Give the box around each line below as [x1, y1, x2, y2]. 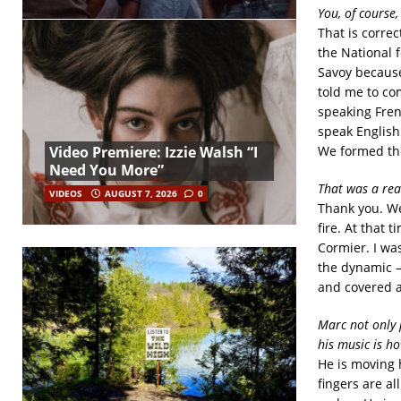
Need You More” [49, 159, 164, 180]
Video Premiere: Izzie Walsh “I [49, 141, 258, 162]
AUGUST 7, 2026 [105, 186, 177, 200]
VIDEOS [49, 186, 82, 200]
